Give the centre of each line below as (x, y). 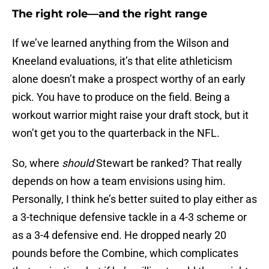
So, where (37, 163)
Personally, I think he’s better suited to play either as (134, 199)
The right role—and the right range (110, 14)
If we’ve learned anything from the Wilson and (120, 43)
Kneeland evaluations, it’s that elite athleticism (122, 61)
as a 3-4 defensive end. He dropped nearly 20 (119, 235)
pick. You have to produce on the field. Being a (121, 97)
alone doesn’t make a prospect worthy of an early (129, 79)
